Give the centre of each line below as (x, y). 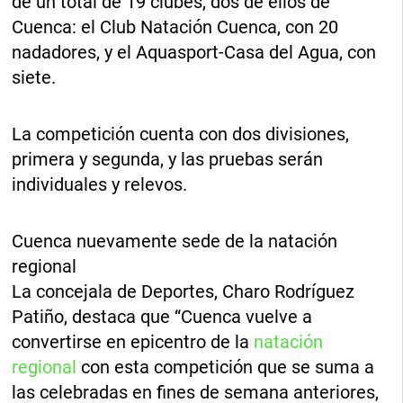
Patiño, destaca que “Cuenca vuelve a (162, 316)
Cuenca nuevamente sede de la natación (175, 241)
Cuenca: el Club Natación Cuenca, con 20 (175, 27)
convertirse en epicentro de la (131, 341)
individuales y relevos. (100, 184)
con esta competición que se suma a (228, 367)
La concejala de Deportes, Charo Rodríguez (184, 291)
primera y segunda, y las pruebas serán (168, 159)
